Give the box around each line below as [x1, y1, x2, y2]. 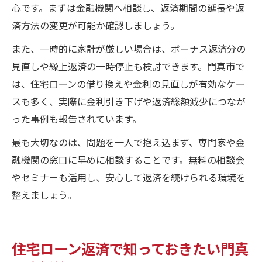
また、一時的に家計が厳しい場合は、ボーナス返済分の [12, 41, 246, 56]
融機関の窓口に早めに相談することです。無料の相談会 [12, 152, 244, 167]
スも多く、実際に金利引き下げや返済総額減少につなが [12, 94, 246, 108]
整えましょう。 [12, 187, 77, 202]
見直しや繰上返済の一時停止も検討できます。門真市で [12, 58, 244, 73]
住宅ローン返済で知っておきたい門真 [12, 237, 249, 258]
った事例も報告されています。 [12, 111, 142, 126]
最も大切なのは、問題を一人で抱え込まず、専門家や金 [12, 135, 245, 149]
